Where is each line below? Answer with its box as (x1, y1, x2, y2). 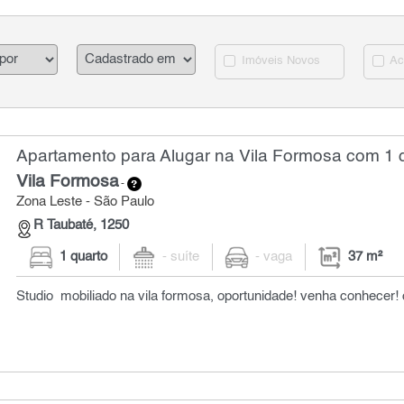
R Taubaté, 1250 (33, 218, 130, 232)
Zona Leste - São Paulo (16, 196, 155, 208)
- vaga (255, 250, 293, 263)
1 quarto (59, 250, 107, 263)
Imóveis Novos (238, 55, 321, 68)
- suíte (162, 250, 200, 263)
